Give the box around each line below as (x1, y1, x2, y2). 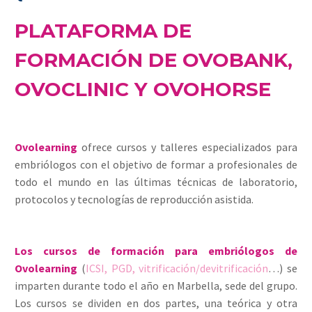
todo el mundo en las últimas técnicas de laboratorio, (15, 174, 297, 189)
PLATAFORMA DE (15, 19, 192, 43)
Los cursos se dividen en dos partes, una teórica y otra (15, 296, 297, 311)
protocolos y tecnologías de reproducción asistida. (15, 192, 253, 206)
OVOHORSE (153, 77, 271, 102)
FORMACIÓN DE (15, 48, 182, 72)
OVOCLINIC (15, 77, 129, 102)
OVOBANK (182, 48, 288, 72)
